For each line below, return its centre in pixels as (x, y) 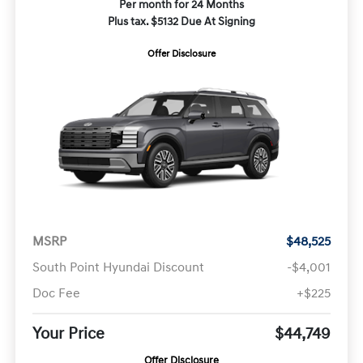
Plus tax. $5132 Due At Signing (181, 21)
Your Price (68, 333)
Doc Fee (56, 293)
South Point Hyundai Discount (118, 267)
